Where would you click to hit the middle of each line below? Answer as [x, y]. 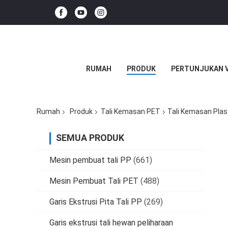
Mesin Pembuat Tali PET [94, 181]
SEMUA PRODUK [90, 138]
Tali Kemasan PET [131, 112]
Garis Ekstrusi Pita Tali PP [96, 202]
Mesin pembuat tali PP [90, 160]
